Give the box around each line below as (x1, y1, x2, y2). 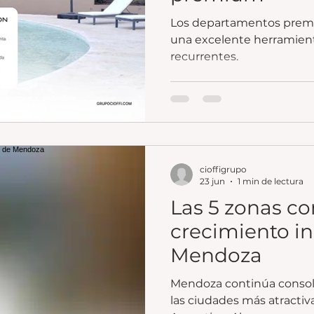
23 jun (200, 176, 225, 187)
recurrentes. (170, 49, 238, 63)
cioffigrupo (200, 164, 247, 175)
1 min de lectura (238, 176, 303, 187)
